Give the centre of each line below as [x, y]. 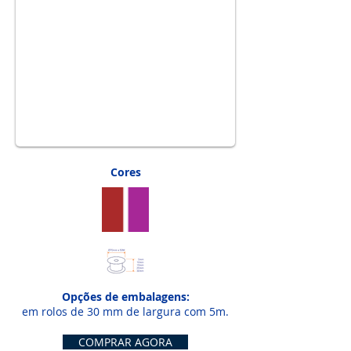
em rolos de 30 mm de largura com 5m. [125, 311]
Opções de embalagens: [125, 297]
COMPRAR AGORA [125, 342]
